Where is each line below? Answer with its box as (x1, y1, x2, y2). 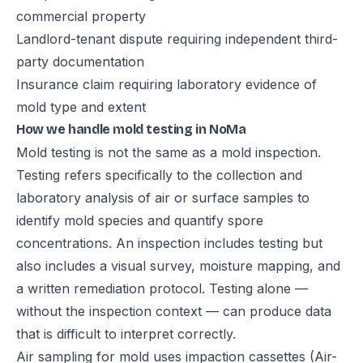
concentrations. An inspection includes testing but (16, 235, 322, 252)
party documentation (16, 53, 144, 70)
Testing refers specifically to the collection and (16, 167, 302, 184)
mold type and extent (16, 99, 146, 116)
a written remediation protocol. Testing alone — (16, 280, 308, 297)
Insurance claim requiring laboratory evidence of (16, 76, 317, 93)
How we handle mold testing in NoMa (16, 122, 246, 138)
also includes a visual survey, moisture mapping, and (16, 258, 340, 275)
